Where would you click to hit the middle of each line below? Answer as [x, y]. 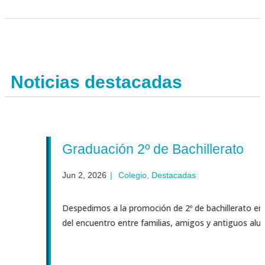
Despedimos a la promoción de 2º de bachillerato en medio [147, 208]
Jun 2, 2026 [55, 175]
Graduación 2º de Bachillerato [124, 149]
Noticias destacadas [96, 82]
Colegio [103, 175]
